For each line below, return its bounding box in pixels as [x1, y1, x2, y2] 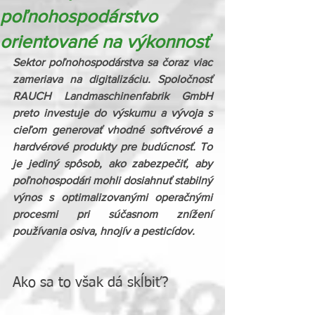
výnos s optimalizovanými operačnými [13, 191, 212, 203]
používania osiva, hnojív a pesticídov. [13, 225, 195, 237]
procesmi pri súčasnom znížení [13, 208, 212, 220]
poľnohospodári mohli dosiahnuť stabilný [13, 174, 212, 186]
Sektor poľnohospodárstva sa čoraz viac [13, 56, 212, 68]
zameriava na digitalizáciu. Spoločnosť [13, 73, 212, 85]
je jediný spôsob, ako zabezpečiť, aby [13, 157, 212, 169]
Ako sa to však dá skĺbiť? [13, 276, 168, 290]
